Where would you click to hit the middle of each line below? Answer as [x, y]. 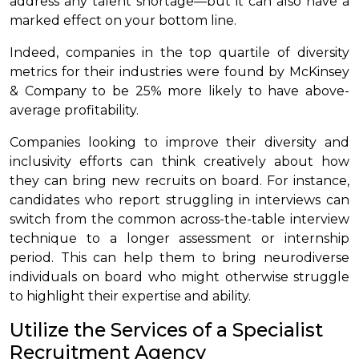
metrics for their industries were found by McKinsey [179, 71]
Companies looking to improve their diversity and [179, 142]
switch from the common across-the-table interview [179, 219]
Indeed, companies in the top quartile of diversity [179, 52]
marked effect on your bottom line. [125, 20]
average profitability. [76, 110]
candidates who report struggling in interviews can [179, 200]
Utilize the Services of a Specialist [166, 329]
